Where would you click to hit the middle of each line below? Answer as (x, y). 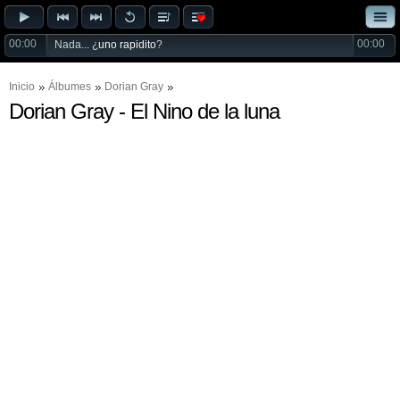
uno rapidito (127, 45)
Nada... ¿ (76, 45)
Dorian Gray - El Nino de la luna (144, 112)
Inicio (22, 87)
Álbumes (70, 87)
